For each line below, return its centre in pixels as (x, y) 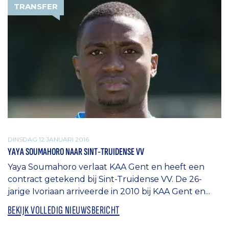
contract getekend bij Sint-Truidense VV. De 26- (105, 179)
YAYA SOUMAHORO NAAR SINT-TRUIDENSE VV (76, 152)
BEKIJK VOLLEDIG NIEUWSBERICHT (64, 211)
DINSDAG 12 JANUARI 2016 (48, 139)
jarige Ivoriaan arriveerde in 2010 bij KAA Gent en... (109, 192)
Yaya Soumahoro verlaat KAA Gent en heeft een (106, 167)
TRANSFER (36, 6)
